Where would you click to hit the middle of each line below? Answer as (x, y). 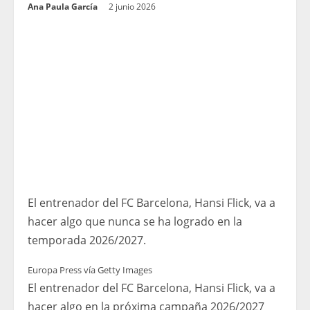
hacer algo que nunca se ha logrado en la (135, 222)
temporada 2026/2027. (87, 240)
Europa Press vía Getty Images (90, 270)
